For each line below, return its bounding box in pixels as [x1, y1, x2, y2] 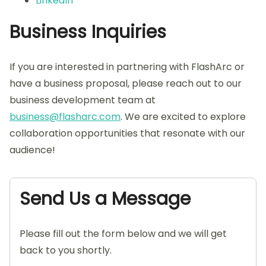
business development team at [9, 93, 156, 107]
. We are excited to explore [121, 109, 246, 123]
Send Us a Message [20, 186, 191, 211]
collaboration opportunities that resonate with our [9, 126, 245, 140]
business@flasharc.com [9, 109, 121, 123]
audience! [9, 142, 55, 157]
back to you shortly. [20, 243, 112, 257]
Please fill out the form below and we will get [20, 226, 227, 240]
